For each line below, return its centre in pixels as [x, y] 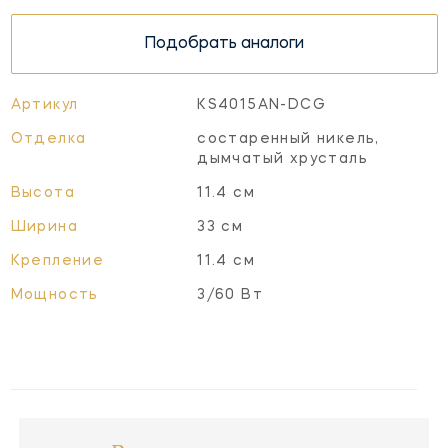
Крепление [57, 260]
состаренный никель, [288, 138]
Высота [42, 192]
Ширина [44, 226]
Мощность [54, 294]
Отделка [48, 138]
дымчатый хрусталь [282, 158]
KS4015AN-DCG [261, 104]
